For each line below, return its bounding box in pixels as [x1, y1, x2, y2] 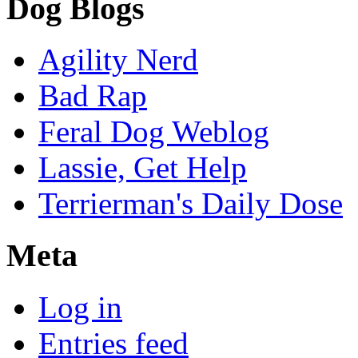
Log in [38, 289, 122, 324]
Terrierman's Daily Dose [38, 186, 343, 221]
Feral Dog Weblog [38, 114, 269, 149]
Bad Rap [38, 78, 147, 113]
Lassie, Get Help [38, 150, 247, 185]
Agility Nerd [38, 42, 198, 78]
